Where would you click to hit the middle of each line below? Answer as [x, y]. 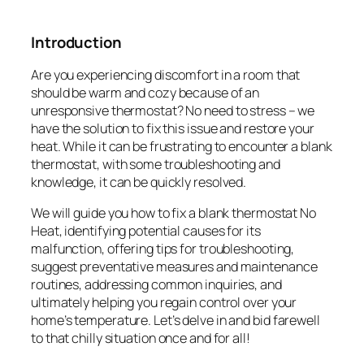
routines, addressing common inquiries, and [156, 284]
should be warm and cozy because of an [145, 92]
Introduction [76, 43]
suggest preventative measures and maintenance [174, 266]
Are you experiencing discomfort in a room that [166, 74]
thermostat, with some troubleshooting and [156, 164]
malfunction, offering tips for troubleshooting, [163, 248]
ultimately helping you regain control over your [164, 302]
